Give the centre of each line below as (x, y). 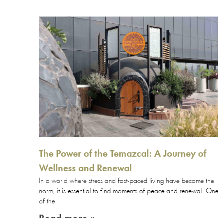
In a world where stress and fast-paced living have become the (127, 181)
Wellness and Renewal (85, 169)
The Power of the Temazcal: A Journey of (123, 154)
